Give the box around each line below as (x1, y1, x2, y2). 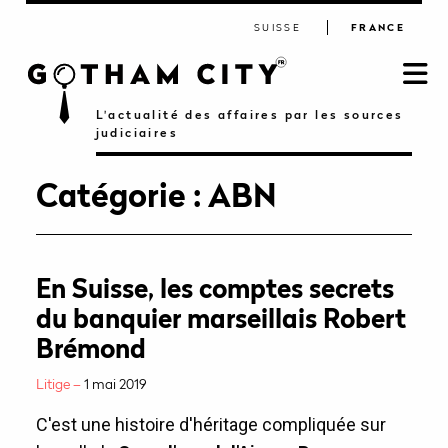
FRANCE (350, 22, 406, 33)
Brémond (35, 333, 146, 365)
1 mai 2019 (83, 375, 147, 393)
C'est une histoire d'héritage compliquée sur (35, 414, 386, 436)
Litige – (35, 375, 84, 393)
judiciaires (95, 125, 178, 141)
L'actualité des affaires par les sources (95, 107, 404, 123)
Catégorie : (35, 176, 208, 215)
